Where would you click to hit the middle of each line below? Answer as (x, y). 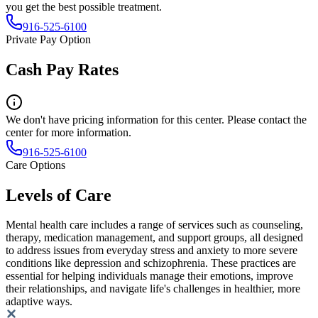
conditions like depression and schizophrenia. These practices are (151, 263)
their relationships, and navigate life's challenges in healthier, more (153, 289)
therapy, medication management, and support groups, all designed (154, 238)
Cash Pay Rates (62, 69)
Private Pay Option (48, 39)
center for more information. (68, 132)
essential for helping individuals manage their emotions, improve (149, 276)
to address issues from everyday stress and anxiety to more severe (152, 251)
